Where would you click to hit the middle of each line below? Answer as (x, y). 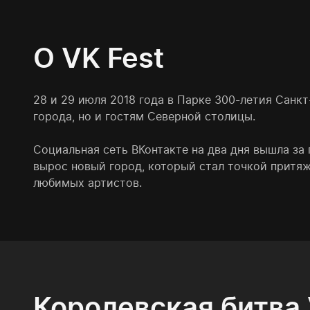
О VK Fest (99, 58)
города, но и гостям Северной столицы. (144, 117)
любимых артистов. (88, 183)
